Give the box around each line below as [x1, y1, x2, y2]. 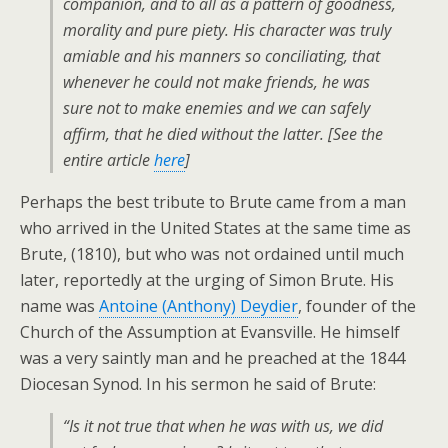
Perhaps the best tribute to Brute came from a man [20, 191, 406, 213]
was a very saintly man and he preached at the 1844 [20, 347, 405, 369]
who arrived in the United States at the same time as [20, 217, 411, 239]
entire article [63, 149, 154, 171]
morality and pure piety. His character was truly [63, 19, 391, 41]
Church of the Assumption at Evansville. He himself [20, 321, 400, 343]
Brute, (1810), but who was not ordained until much [20, 243, 404, 265]
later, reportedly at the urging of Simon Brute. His [20, 269, 394, 291]
